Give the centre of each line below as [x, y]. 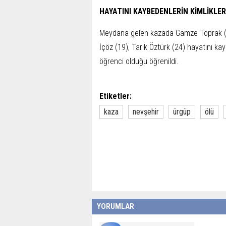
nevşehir [146, 112]
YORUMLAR [116, 206]
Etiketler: [116, 96]
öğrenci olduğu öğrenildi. [139, 61]
